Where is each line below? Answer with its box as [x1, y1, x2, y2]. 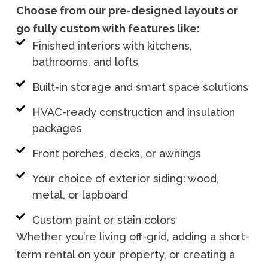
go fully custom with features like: [16, 22, 200, 35]
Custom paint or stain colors [32, 213, 176, 226]
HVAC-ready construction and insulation [32, 105, 235, 118]
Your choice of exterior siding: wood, [32, 172, 219, 185]
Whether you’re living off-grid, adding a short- [16, 230, 249, 243]
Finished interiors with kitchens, [32, 39, 192, 52]
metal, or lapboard [32, 188, 127, 201]
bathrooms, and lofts [32, 55, 138, 68]
